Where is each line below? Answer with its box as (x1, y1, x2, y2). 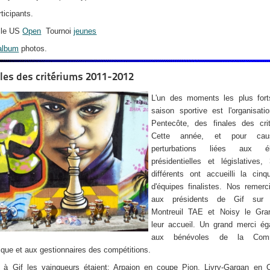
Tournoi (41, 26, 74, 36)
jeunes (74, 26, 97, 36)
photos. (19, 43, 48, 53)
